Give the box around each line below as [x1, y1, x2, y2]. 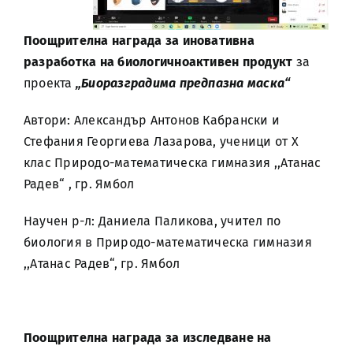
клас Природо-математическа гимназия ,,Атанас [24, 155, 321, 170]
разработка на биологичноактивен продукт [24, 54, 296, 69]
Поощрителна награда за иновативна [24, 33, 255, 48]
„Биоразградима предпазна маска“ [72, 76, 291, 91]
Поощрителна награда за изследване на [24, 330, 272, 345]
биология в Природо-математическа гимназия [24, 235, 312, 250]
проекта [24, 76, 72, 91]
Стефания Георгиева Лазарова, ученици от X [24, 134, 299, 149]
